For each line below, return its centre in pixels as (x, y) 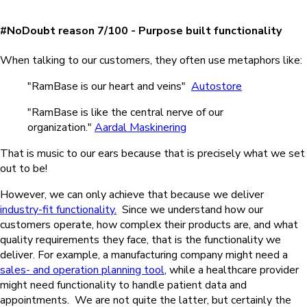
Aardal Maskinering (140, 128)
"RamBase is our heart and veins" (109, 87)
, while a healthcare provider (232, 270)
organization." (61, 128)
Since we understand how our (193, 210)
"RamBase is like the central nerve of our (125, 113)
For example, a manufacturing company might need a (163, 255)
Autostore (217, 87)
